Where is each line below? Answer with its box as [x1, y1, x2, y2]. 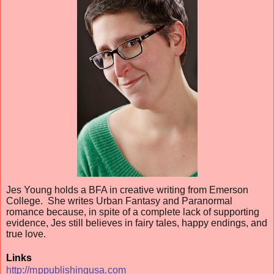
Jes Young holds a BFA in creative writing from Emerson [6, 184, 248, 195]
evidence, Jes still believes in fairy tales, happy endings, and [6, 217, 267, 228]
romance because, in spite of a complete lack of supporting [6, 206, 259, 217]
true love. [6, 228, 46, 239]
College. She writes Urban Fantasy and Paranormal [6, 195, 232, 206]
